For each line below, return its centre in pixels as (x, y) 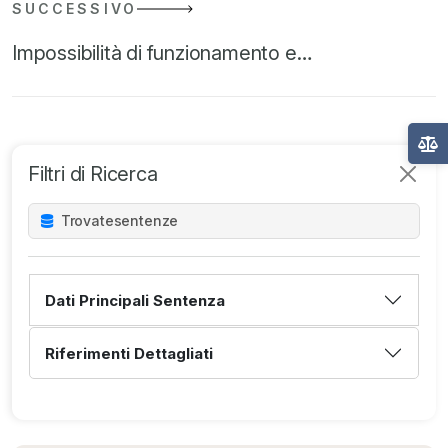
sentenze (146, 221)
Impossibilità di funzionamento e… (162, 53)
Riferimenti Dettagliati (129, 353)
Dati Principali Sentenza (135, 300)
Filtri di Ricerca (93, 174)
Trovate (85, 221)
